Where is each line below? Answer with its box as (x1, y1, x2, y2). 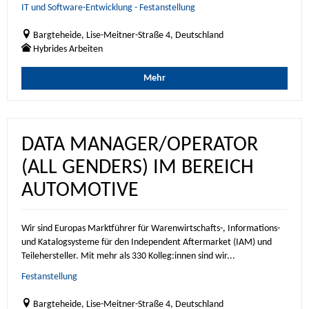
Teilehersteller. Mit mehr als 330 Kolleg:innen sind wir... (21, 251, 235, 261)
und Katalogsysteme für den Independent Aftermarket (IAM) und (21, 237, 272, 248)
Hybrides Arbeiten (33, 44, 103, 54)
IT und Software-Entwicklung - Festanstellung (21, 3, 195, 13)
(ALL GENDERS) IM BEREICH (21, 157, 254, 179)
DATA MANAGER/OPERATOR (21, 134, 258, 156)
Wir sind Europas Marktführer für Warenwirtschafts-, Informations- (21, 223, 280, 234)
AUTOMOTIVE (21, 180, 139, 201)
